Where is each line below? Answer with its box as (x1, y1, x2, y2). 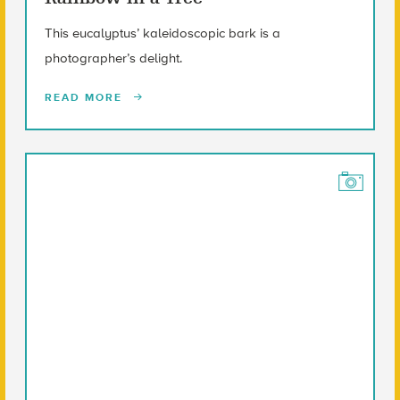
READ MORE (44, 91, 127, 104)
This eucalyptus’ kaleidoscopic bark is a (44, 25, 280, 42)
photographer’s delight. (44, 50, 182, 67)
